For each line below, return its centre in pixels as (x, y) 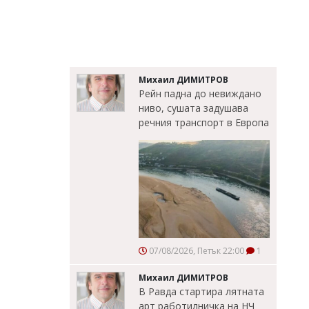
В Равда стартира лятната (201, 291)
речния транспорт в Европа (204, 122)
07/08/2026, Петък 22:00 (196, 250)
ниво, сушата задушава (193, 108)
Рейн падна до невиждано (200, 93)
